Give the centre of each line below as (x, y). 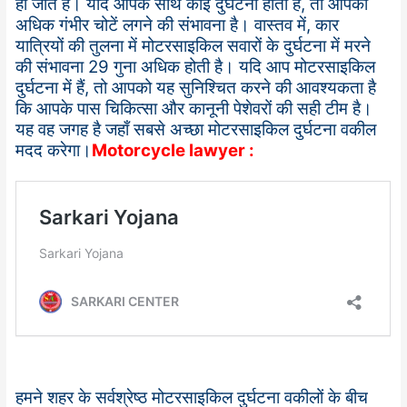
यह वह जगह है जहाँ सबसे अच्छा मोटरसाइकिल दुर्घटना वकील (196, 129)
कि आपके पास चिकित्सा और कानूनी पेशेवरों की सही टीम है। (194, 108)
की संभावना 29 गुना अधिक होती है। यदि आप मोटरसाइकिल (196, 66)
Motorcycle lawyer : (174, 150)
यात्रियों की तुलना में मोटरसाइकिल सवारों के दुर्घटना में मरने (194, 45)
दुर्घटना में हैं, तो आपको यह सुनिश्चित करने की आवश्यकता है (196, 87)
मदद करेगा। (54, 150)
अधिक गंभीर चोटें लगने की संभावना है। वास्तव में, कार (178, 25)
